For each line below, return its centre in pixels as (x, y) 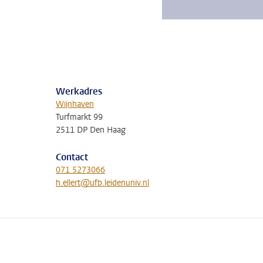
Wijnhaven (75, 104)
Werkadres (79, 91)
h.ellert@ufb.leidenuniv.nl (102, 183)
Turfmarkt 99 (79, 117)
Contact (72, 157)
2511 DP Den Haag (91, 130)
